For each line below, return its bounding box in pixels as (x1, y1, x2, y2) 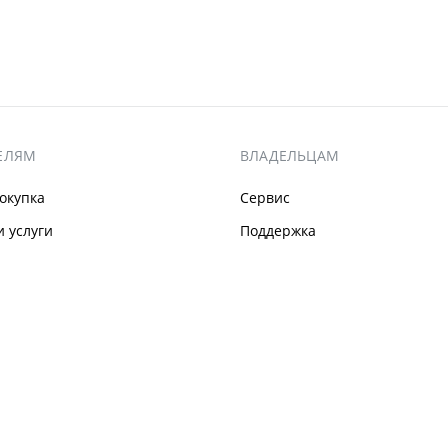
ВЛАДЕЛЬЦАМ (240, 146, 339, 166)
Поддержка (240, 221, 316, 241)
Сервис (240, 188, 290, 208)
